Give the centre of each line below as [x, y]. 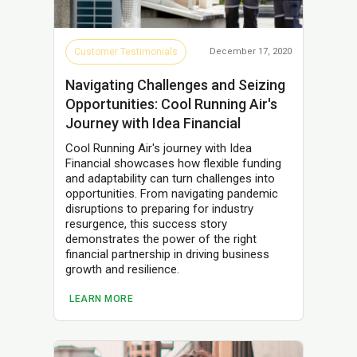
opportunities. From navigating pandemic [172, 193]
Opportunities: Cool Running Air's [171, 104]
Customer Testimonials [126, 51]
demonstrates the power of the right [161, 239]
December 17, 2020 [251, 51]
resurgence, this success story [146, 224]
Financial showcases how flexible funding [173, 163]
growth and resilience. [122, 269]
